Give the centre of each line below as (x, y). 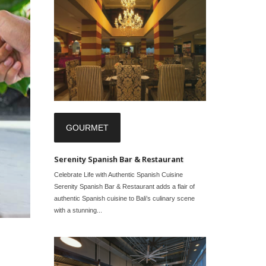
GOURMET (87, 127)
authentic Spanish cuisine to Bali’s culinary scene (124, 198)
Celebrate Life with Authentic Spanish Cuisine (118, 174)
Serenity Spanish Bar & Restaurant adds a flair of (124, 186)
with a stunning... (78, 210)
